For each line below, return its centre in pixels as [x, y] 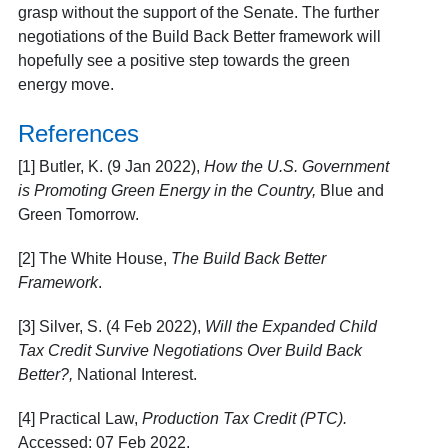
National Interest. [136, 374]
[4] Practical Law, [79, 418]
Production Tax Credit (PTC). [244, 418]
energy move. [65, 84]
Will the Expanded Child [290, 326]
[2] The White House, [94, 258]
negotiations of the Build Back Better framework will [199, 36]
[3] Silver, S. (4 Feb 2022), [111, 326]
